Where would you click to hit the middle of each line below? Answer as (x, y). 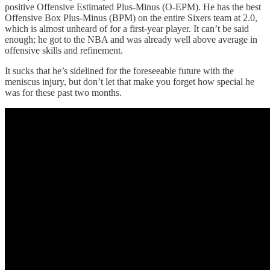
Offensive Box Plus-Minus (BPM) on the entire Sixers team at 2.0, (131, 18)
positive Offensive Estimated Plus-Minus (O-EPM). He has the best (133, 7)
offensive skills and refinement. (64, 51)
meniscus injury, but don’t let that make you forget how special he (130, 82)
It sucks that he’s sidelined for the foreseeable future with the (119, 71)
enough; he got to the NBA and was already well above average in (131, 40)
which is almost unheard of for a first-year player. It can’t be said (127, 29)
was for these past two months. (63, 93)
